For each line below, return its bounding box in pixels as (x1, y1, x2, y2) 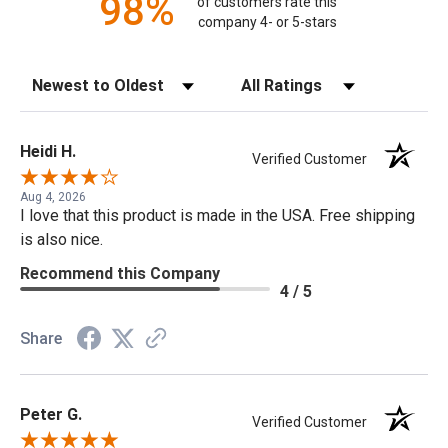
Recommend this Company (20, 264, 220, 284)
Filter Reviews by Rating (228, 71, 386, 87)
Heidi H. (20, 142, 76, 161)
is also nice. (20, 230, 103, 250)
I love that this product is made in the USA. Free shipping (20, 206, 415, 226)
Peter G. (20, 405, 82, 425)
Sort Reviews (19, 71, 106, 87)
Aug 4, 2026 (20, 190, 86, 205)
